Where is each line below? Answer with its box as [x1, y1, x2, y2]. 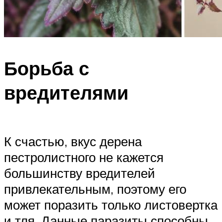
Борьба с [4, 56, 89, 81]
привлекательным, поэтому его [4, 180, 186, 197]
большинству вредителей [4, 165, 155, 181]
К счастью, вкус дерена [4, 133, 142, 149]
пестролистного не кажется [4, 149, 164, 165]
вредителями [4, 80, 128, 105]
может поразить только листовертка [4, 196, 218, 213]
